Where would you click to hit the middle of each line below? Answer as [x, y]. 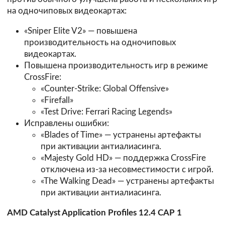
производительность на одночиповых [100, 43]
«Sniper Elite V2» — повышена [80, 31]
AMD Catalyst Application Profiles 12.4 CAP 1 [94, 213]
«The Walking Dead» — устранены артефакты [128, 181]
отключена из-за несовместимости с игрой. [127, 170]
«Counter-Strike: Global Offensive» [105, 89]
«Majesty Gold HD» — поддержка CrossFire [124, 158]
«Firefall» [57, 100]
